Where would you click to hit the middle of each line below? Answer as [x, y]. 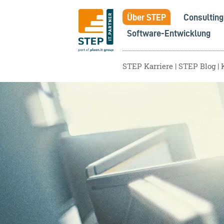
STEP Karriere [148, 66]
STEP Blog [197, 66]
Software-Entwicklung [169, 33]
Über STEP [147, 17]
